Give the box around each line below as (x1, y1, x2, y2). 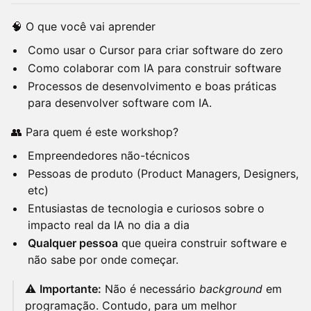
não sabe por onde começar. (28, 253, 178, 267)
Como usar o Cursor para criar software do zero (28, 43, 283, 57)
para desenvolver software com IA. (28, 96, 212, 110)
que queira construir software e (118, 236, 287, 250)
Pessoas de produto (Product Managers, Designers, (28, 167, 299, 180)
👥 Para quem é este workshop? (11, 125, 178, 139)
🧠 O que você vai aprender (11, 19, 155, 33)
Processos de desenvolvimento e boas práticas (28, 79, 276, 93)
